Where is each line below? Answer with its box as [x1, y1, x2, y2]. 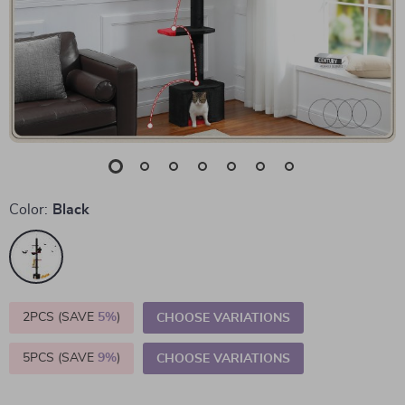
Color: [9, 202, 48, 217]
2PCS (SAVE [23, 311, 98, 324]
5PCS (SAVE [23, 352, 98, 364]
